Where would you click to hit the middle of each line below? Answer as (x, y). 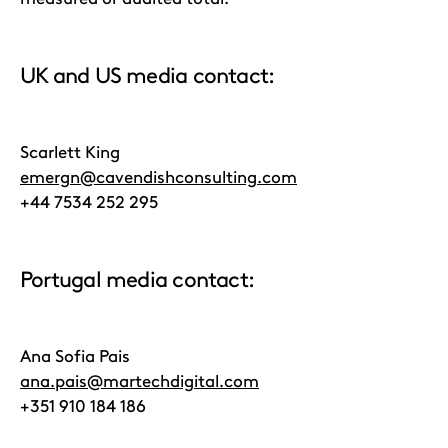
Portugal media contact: (137, 279)
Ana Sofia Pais (75, 356)
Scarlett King (70, 152)
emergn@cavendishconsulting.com (158, 177)
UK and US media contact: (147, 75)
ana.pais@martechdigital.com (139, 381)
